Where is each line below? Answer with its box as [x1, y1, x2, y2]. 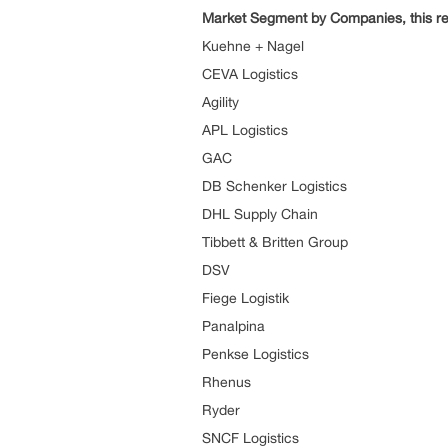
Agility [202, 94, 239, 110]
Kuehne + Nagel [202, 38, 304, 54]
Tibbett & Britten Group [202, 234, 348, 250]
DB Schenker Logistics [202, 178, 347, 194]
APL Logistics [202, 122, 288, 138]
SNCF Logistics [202, 430, 299, 446]
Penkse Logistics [202, 346, 309, 362]
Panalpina [202, 318, 265, 334]
